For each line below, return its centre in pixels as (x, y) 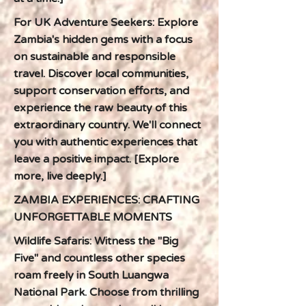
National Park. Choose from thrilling (106, 292)
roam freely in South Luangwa (91, 275)
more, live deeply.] (60, 176)
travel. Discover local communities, (101, 74)
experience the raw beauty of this (100, 108)
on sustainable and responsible (95, 57)
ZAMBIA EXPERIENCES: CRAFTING (107, 200)
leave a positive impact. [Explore (96, 159)
